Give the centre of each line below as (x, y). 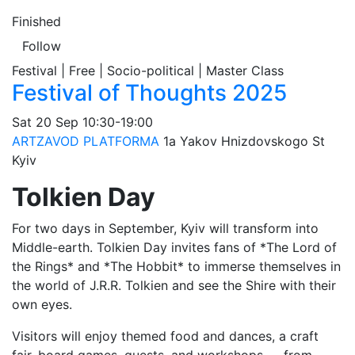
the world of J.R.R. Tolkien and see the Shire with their (174, 285)
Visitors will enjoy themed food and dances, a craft (165, 336)
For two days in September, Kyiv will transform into (165, 228)
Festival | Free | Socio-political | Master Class (148, 71)
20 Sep (57, 122)
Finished (36, 21)
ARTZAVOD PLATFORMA (86, 141)
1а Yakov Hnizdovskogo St (244, 141)
